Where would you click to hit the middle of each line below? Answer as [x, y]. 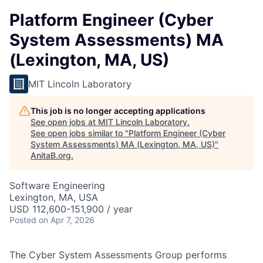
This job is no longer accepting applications [118, 111]
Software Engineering [57, 186]
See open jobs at [64, 122]
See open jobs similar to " [80, 133]
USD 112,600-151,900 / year [71, 209]
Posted [23, 220]
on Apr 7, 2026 [67, 220]
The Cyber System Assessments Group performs [118, 255]
